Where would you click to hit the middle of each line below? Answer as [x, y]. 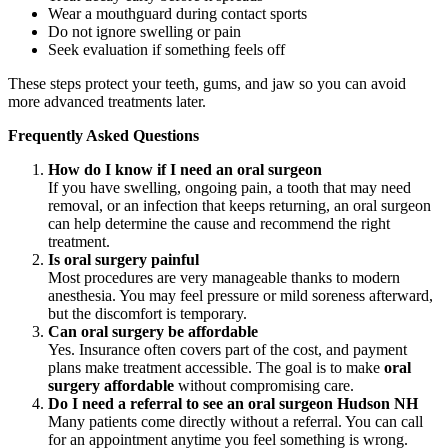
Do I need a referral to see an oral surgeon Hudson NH [233, 403]
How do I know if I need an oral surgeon [185, 169]
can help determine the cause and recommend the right [219, 223]
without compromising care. [264, 385]
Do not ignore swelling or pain [144, 31]
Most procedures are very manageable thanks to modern [224, 277]
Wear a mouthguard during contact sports [177, 13]
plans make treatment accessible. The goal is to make [216, 367]
